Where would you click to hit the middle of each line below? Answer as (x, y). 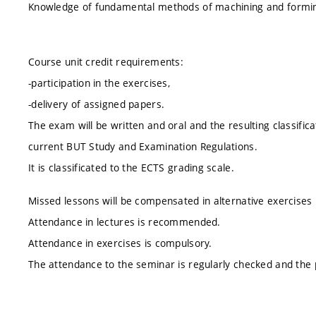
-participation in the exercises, (99, 83)
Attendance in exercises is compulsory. (120, 243)
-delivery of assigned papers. (97, 104)
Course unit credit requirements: (106, 61)
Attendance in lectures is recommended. (124, 222)
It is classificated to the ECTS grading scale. (131, 167)
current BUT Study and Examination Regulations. (143, 146)
